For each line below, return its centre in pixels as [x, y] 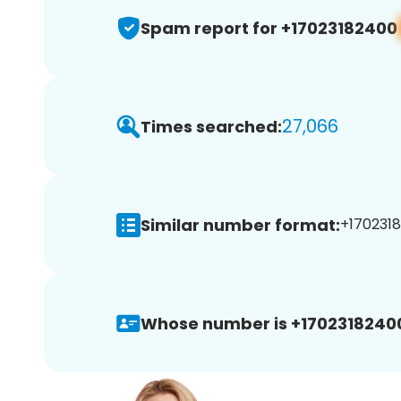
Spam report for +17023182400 [269, 28]
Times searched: [211, 126]
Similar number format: [240, 225]
